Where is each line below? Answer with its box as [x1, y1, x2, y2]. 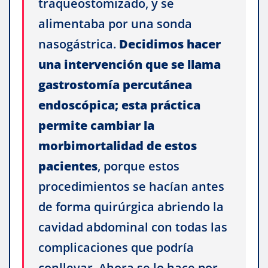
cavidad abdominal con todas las [38, 218, 227, 235]
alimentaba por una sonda [38, 15, 192, 32]
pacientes [38, 157, 98, 174]
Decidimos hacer [119, 35, 221, 52]
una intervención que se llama [38, 56, 221, 72]
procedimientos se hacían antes [38, 178, 224, 194]
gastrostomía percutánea [38, 76, 192, 93]
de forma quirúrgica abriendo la [38, 198, 224, 215]
